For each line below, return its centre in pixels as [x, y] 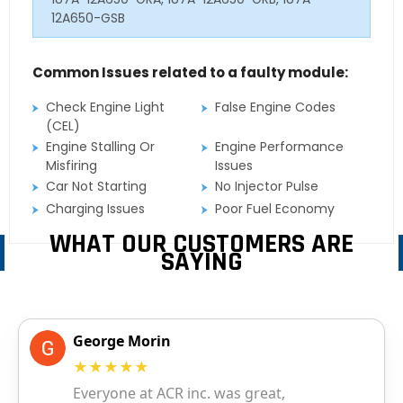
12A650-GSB [88, 18]
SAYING [201, 261]
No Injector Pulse [267, 186]
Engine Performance [280, 146]
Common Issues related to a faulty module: [190, 72]
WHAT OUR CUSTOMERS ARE [201, 243]
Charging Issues [95, 208]
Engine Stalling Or [100, 146]
